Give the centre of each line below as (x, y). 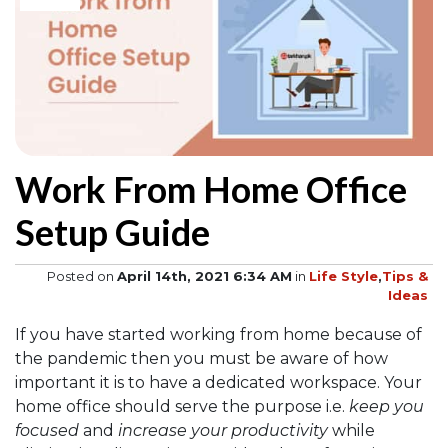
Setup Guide (112, 232)
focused (47, 431)
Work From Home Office (211, 189)
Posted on (82, 276)
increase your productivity (223, 431)
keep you (386, 407)
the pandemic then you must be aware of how (201, 359)
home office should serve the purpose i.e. (182, 407)
